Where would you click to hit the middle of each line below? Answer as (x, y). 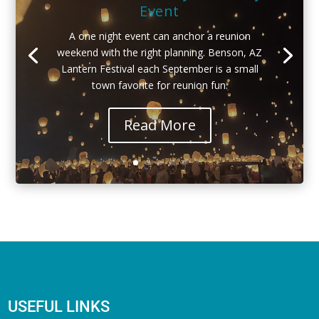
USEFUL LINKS (59, 306)
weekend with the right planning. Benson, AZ (159, 53)
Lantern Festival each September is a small (159, 69)
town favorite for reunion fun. (159, 85)
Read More (159, 125)
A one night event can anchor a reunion (159, 36)
